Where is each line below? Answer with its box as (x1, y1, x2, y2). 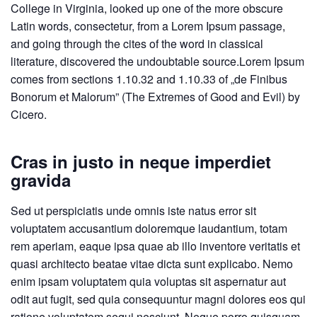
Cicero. (11, 105, 47, 122)
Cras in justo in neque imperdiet (11, 149, 271, 173)
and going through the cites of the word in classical (11, 35, 263, 52)
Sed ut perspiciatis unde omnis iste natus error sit (11, 202, 256, 219)
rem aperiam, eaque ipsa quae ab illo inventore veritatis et (11, 237, 300, 254)
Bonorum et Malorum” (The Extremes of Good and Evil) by (11, 88, 300, 105)
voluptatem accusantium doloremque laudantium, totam (11, 219, 287, 236)
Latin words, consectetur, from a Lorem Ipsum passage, (11, 17, 285, 34)
